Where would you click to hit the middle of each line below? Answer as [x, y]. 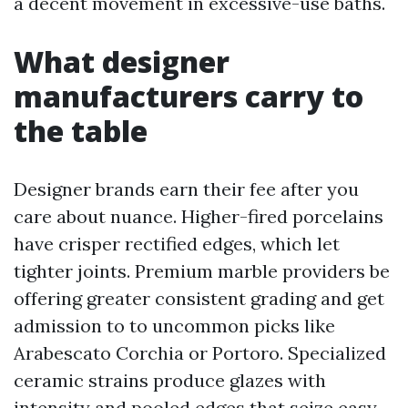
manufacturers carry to [189, 96]
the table [81, 131]
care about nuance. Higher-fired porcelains [199, 216]
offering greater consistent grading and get [199, 298]
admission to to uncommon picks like [174, 326]
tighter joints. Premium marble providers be [202, 271]
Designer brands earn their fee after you [186, 189]
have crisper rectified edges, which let [177, 244]
